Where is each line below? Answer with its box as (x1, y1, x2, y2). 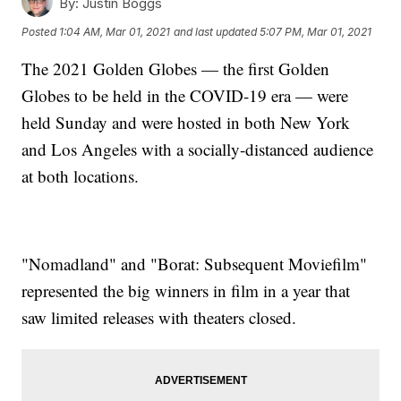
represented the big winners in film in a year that (21, 279, 351, 303)
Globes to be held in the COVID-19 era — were (21, 84, 349, 107)
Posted (21, 24, 60, 38)
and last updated (174, 24, 258, 38)
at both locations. (21, 165, 140, 188)
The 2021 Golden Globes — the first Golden (21, 57, 330, 81)
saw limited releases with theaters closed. (21, 306, 297, 329)
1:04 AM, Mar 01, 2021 (59, 24, 171, 38)
